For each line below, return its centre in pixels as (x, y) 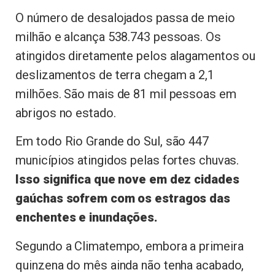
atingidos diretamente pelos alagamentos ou (136, 56)
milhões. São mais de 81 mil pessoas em (126, 94)
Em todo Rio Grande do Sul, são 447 (112, 141)
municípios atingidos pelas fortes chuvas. (127, 161)
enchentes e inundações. (87, 218)
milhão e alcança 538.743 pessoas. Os (118, 37)
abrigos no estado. (66, 113)
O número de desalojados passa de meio (125, 17)
